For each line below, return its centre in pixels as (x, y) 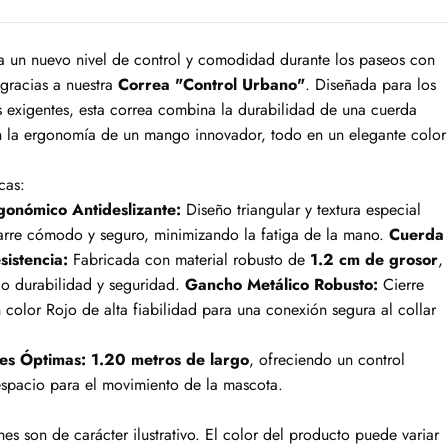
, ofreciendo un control (327, 359)
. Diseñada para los (371, 84)
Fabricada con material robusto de (189, 259)
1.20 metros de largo (170, 359)
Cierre (404, 284)
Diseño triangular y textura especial (304, 209)
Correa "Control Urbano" (212, 84)
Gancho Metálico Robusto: (282, 284)
